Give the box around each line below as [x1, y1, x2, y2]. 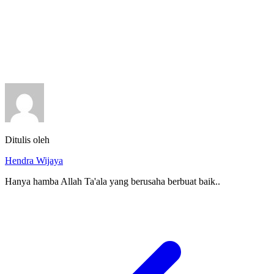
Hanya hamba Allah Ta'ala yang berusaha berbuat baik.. [5, 176, 220, 187]
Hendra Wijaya [5, 155, 63, 166]
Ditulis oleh [5, 135, 50, 146]
